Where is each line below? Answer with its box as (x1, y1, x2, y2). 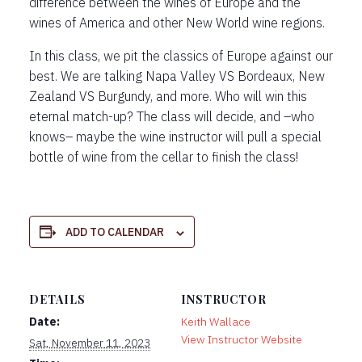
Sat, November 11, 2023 (29, 335, 150, 351)
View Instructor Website (181, 332, 302, 347)
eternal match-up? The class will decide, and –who (29, 108, 314, 125)
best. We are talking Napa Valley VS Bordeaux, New (29, 68, 325, 85)
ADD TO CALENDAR (65, 225, 164, 240)
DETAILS (29, 292, 86, 308)
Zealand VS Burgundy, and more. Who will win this (29, 88, 307, 105)
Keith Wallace (181, 314, 250, 330)
